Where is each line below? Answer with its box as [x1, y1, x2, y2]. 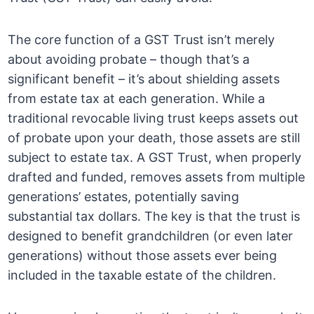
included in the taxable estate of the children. [8, 268, 277, 283]
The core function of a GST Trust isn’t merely [8, 32, 275, 48]
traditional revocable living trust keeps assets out [8, 111, 299, 126]
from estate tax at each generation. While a [8, 91, 266, 107]
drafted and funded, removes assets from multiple [8, 170, 306, 185]
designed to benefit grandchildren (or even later [8, 228, 294, 244]
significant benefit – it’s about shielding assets [8, 71, 280, 87]
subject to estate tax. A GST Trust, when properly [8, 150, 302, 165]
